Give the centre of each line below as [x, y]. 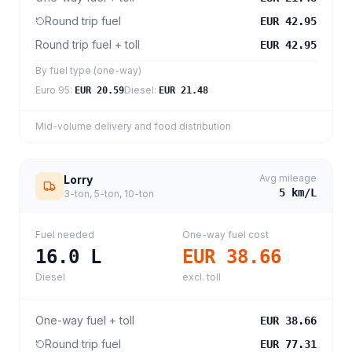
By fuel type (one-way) [88, 70]
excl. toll [202, 277]
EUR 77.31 [288, 344]
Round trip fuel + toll [88, 44]
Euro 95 [53, 90]
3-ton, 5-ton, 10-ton [109, 194]
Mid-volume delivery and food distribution [133, 126]
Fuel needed [65, 235]
